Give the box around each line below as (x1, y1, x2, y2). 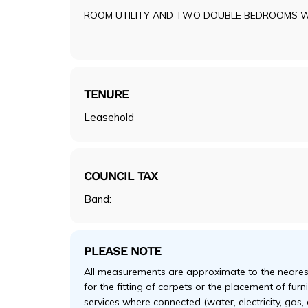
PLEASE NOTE (84, 243, 161, 258)
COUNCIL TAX (84, 168, 158, 184)
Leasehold (84, 111, 134, 124)
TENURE (84, 87, 129, 102)
